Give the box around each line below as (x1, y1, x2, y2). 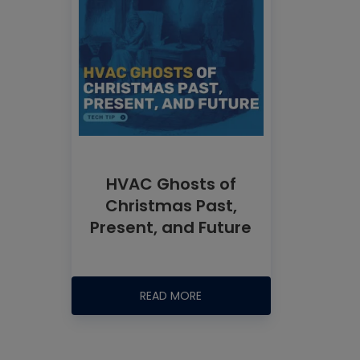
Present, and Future (90, 216, 252, 239)
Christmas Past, (104, 194, 237, 217)
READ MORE (140, 288, 202, 304)
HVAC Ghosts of (105, 173, 236, 195)
